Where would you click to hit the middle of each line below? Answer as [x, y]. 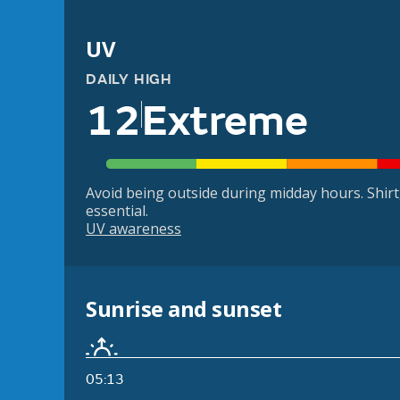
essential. [117, 211]
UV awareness [133, 229]
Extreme [225, 121]
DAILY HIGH [129, 79]
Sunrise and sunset [184, 309]
